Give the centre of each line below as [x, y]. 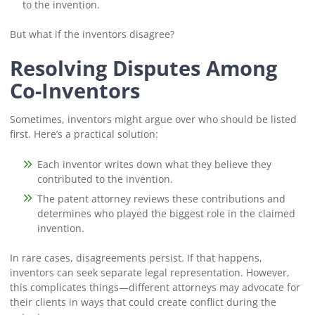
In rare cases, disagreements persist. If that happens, [136, 258]
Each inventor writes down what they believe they [155, 165]
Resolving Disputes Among [143, 68]
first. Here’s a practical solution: [84, 134]
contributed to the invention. [105, 179]
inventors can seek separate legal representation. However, [149, 273]
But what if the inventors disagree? [92, 34]
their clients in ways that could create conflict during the [143, 302]
